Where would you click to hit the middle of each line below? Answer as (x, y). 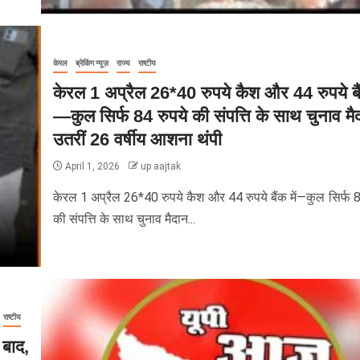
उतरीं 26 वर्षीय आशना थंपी (137, 139)
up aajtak (160, 166)
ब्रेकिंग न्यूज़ (92, 63)
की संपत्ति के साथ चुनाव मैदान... (124, 219)
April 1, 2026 (92, 166)
